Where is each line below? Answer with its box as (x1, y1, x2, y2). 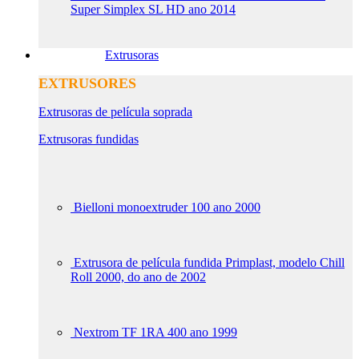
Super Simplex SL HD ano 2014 (71, 2, 236, 16)
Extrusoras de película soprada (38, 104, 192, 119)
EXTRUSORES (38, 75, 136, 91)
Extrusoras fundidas (38, 131, 139, 146)
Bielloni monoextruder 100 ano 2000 (74, 200, 260, 214)
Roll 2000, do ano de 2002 (71, 269, 206, 284)
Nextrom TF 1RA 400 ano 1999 (74, 325, 237, 339)
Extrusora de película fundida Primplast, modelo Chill (74, 255, 345, 269)
